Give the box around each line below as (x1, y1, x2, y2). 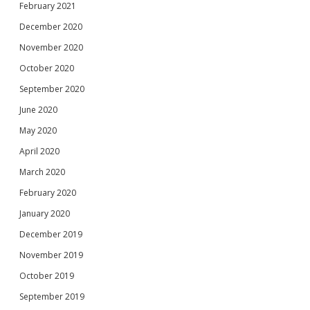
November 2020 (19, 41, 83, 53)
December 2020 (19, 20, 82, 33)
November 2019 (19, 248, 83, 261)
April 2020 (19, 145, 60, 157)
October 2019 (19, 269, 74, 282)
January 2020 (19, 207, 70, 219)
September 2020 (19, 82, 84, 95)
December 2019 (19, 228, 82, 240)
